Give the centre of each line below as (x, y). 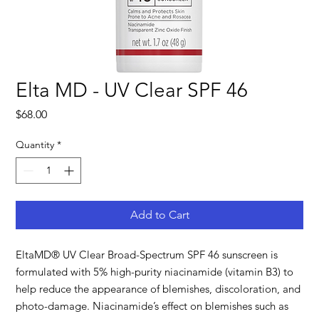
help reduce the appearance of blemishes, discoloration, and (158, 289)
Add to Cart (159, 215)
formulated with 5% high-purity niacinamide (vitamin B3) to (155, 272)
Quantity (35, 145)
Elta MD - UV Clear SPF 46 (132, 90)
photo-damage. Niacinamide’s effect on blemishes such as (152, 306)
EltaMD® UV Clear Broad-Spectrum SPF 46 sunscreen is (147, 255)
